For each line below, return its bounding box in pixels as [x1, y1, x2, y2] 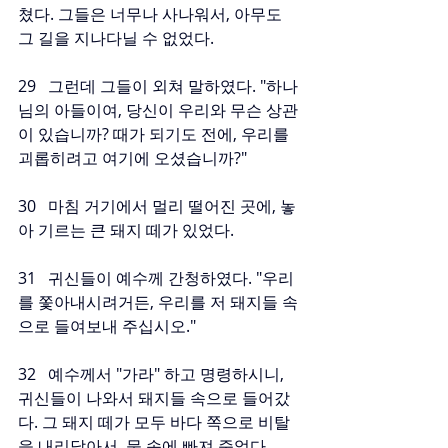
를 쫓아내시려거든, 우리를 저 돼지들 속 [18, 291, 298, 313]
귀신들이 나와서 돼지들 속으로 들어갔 [18, 387, 290, 409]
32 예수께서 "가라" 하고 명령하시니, [18, 363, 288, 385]
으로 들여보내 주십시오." [18, 315, 196, 337]
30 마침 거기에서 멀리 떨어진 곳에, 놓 [18, 195, 296, 217]
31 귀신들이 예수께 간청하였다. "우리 [18, 267, 294, 289]
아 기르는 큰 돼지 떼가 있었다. [18, 219, 234, 241]
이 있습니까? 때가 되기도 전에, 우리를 [18, 123, 293, 145]
